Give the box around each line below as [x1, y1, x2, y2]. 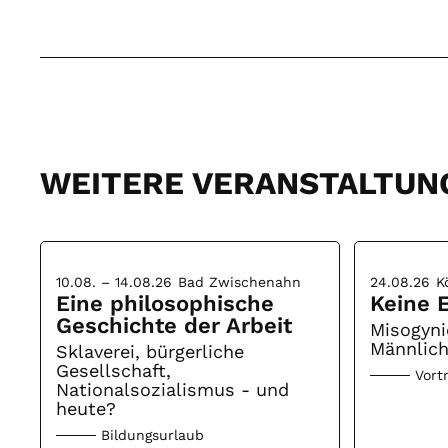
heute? [56, 397, 117, 419]
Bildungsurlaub [101, 426, 205, 443]
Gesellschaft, [56, 359, 172, 381]
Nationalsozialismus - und [56, 378, 290, 400]
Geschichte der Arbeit [56, 312, 293, 338]
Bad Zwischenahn [178, 273, 302, 290]
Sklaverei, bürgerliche [56, 340, 245, 362]
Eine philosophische [56, 290, 275, 316]
